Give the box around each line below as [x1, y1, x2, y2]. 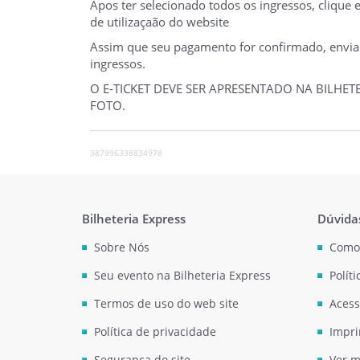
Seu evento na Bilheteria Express [94, 267, 271, 283]
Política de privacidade [94, 323, 216, 339]
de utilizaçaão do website [90, 13, 229, 30]
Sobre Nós [94, 239, 149, 255]
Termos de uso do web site [94, 295, 239, 311]
